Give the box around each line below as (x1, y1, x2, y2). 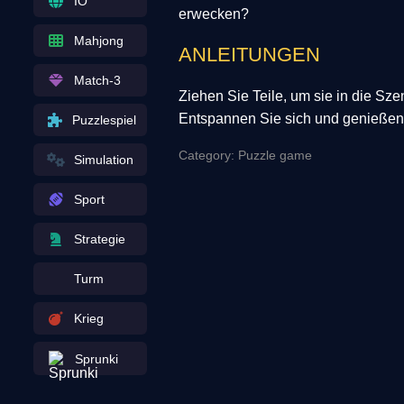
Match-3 (73, 73, 121, 87)
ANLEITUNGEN (178, 42, 320, 66)
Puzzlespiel (71, 113, 136, 127)
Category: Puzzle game (178, 147, 312, 162)
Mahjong (73, 33, 124, 48)
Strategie (73, 232, 125, 246)
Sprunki (74, 351, 118, 366)
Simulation (73, 152, 133, 167)
